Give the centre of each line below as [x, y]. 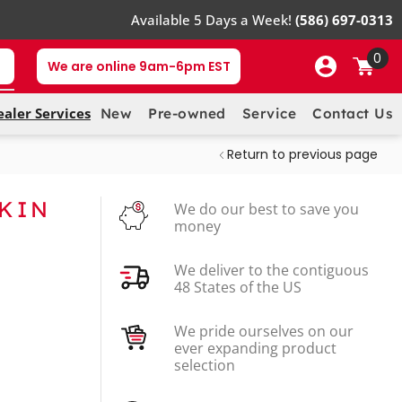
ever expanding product [255, 348]
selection [205, 365]
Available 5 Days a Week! [213, 20]
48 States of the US [238, 287]
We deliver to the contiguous [271, 270]
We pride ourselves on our [264, 331]
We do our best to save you [267, 209]
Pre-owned [187, 114]
